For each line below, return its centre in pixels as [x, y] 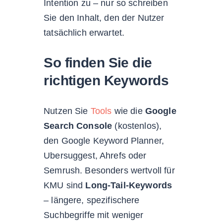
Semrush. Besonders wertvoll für [109, 170]
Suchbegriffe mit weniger [94, 215]
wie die [128, 111]
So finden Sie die [98, 62]
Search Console [78, 126]
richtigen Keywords [106, 80]
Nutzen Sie [67, 111]
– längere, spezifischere [92, 200]
